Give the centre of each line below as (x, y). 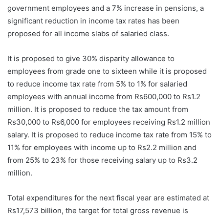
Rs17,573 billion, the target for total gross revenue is (98, 210)
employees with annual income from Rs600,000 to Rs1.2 (104, 96)
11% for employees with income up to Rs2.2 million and (102, 147)
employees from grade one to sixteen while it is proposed (107, 71)
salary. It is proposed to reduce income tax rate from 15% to (109, 134)
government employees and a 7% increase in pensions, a (106, 8)
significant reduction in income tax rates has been (93, 21)
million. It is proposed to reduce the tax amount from (98, 109)
